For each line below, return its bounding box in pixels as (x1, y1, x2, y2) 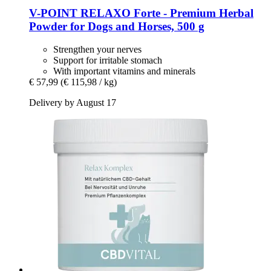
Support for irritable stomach (53, 55, 162, 66)
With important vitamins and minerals (53, 66, 195, 77)
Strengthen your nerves (53, 44, 142, 55)
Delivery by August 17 (29, 97, 116, 108)
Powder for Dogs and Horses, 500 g (29, 19, 204, 33)
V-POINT (29, 6, 77, 19)
